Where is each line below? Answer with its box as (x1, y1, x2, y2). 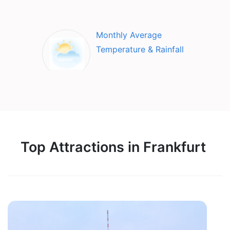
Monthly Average (96, 29, 162, 40)
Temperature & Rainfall (96, 44, 184, 54)
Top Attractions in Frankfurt (21, 138, 206, 156)
